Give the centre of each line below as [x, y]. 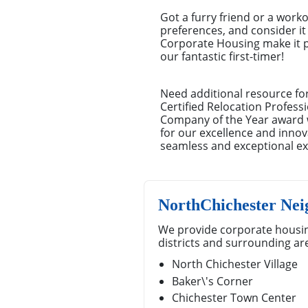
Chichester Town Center [234, 298]
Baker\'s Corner [212, 281]
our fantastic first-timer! [222, 57]
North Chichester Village [235, 264]
